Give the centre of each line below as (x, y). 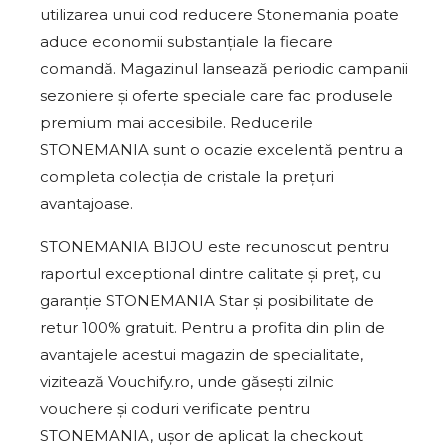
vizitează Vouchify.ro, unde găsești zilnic (187, 381)
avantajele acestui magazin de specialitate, (201, 354)
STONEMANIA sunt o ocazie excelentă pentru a (221, 149)
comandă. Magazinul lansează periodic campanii (224, 68)
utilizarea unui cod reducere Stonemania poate (219, 14)
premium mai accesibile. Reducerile (176, 122)
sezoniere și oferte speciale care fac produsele (216, 95)
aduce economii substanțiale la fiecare (186, 41)
